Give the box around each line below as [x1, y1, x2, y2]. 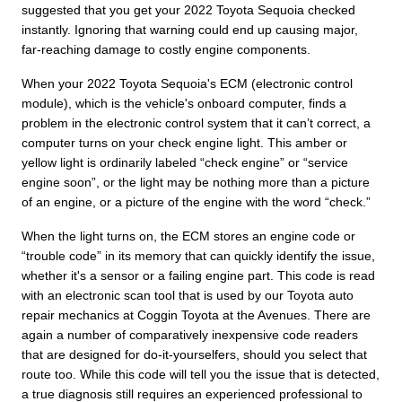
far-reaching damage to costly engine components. [22, 41, 310, 57]
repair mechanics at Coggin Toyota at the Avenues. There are [22, 307, 371, 322]
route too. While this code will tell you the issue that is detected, [22, 366, 380, 381]
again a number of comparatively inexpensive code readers [22, 327, 358, 342]
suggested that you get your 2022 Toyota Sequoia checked [22, 2, 355, 17]
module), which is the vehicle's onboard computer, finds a [22, 95, 346, 110]
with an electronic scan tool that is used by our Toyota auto [22, 287, 354, 302]
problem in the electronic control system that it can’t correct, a [22, 115, 371, 130]
